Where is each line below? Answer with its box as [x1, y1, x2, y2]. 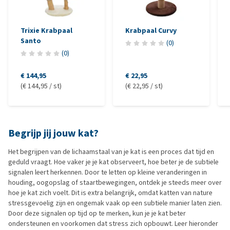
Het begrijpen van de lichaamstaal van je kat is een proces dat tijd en [8, 147, 214, 157]
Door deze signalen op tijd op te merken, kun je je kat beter [8, 208, 186, 218]
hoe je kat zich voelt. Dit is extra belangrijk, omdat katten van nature [8, 188, 213, 198]
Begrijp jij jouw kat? [8, 126, 99, 140]
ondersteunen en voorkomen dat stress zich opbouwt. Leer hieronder [8, 219, 218, 228]
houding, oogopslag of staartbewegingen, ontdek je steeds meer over [8, 178, 222, 187]
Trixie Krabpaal [21, 26, 72, 35]
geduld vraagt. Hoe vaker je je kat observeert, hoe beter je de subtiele [8, 157, 219, 167]
